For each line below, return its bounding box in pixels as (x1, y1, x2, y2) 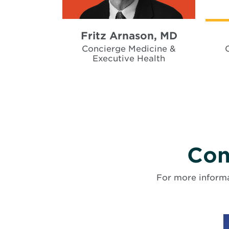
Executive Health (93, 53, 165, 63)
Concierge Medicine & (82, 43, 176, 54)
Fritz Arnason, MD (80, 29, 177, 42)
